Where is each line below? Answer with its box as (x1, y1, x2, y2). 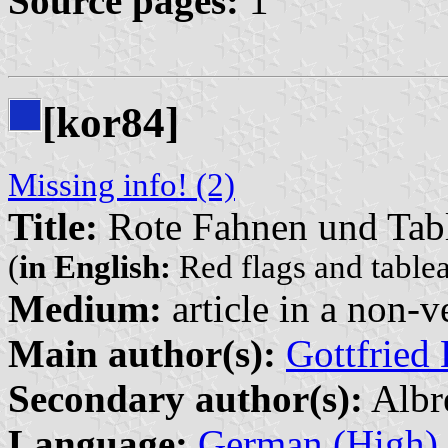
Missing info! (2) (8, 167, 235, 203)
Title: (8, 205, 98, 248)
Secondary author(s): (8, 377, 363, 420)
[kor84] (42, 99, 179, 147)
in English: (19, 249, 171, 285)
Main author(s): (8, 332, 276, 375)
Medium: (8, 287, 162, 330)
